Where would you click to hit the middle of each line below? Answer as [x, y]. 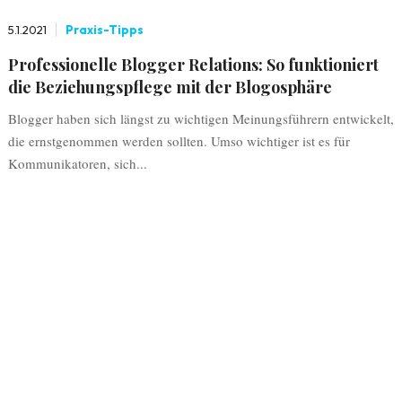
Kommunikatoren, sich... [77, 163]
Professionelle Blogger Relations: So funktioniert [193, 65]
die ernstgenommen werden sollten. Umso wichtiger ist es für [179, 141]
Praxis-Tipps [104, 30]
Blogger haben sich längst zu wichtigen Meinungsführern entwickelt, [201, 118]
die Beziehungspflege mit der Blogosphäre [170, 87]
